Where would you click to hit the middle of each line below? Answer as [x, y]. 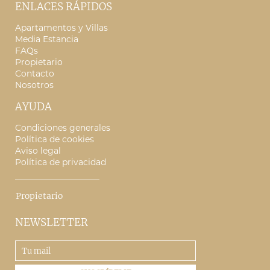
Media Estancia [47, 39]
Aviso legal [38, 151]
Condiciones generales [63, 128]
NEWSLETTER [52, 223]
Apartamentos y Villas [61, 28]
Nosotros [34, 85]
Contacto [35, 74]
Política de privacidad [61, 162]
